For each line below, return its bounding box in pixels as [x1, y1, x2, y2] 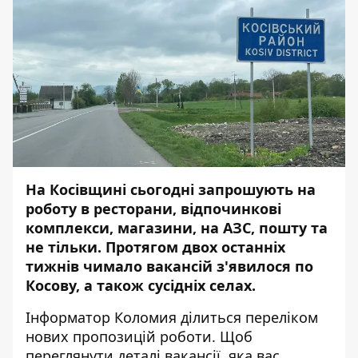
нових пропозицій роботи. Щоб [26, 327, 253, 346]
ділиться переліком [177, 308, 318, 327]
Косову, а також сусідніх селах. [26, 276, 256, 295]
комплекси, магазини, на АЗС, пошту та [26, 218, 328, 237]
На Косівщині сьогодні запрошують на [26, 180, 316, 199]
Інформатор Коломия [26, 308, 177, 327]
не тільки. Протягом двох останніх [26, 237, 285, 257]
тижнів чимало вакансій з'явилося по [26, 257, 313, 276]
